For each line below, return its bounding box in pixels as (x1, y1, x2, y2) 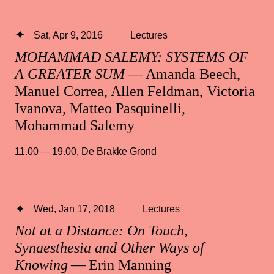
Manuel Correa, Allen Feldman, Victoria (15, 83, 255, 99)
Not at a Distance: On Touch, (15, 223, 188, 239)
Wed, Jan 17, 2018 (33, 202, 115, 214)
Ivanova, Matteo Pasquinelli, (15, 100, 185, 116)
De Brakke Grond (81, 145, 157, 157)
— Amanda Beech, (125, 65, 240, 82)
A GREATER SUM (15, 65, 125, 82)
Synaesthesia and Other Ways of (15, 240, 204, 256)
